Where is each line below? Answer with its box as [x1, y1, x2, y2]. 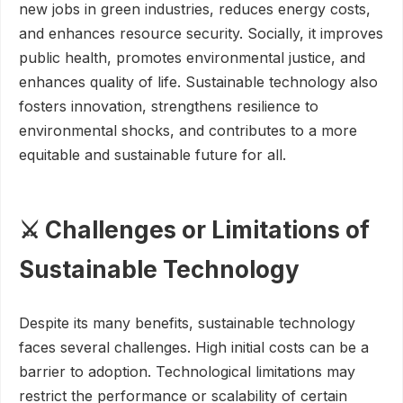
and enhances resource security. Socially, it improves [19, 24, 383, 42]
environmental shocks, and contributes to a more [19, 121, 357, 139]
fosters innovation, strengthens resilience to [19, 97, 318, 115]
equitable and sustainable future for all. [19, 146, 286, 164]
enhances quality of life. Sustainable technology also [19, 73, 378, 91]
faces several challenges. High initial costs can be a [19, 338, 369, 356]
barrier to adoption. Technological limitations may [19, 363, 355, 381]
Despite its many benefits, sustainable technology [19, 314, 355, 332]
